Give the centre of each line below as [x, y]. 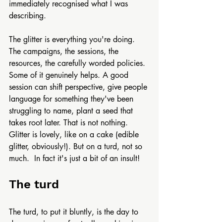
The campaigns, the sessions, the [65, 51]
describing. [28, 16]
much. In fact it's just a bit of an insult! [76, 158]
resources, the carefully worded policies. [78, 63]
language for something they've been [72, 99]
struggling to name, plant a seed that [72, 111]
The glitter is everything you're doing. [73, 39]
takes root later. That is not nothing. [70, 123]
